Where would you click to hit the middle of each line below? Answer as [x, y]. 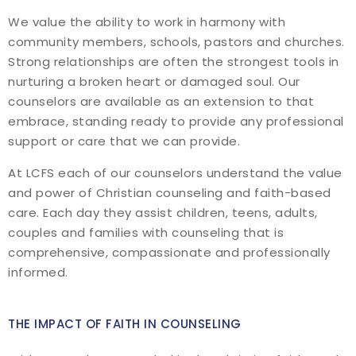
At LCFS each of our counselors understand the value [175, 173]
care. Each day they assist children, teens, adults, [163, 213]
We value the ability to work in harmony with [147, 22]
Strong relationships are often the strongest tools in [174, 62]
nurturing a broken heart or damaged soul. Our [154, 81]
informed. [38, 272]
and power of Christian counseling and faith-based [170, 193]
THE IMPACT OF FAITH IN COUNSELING [125, 324]
